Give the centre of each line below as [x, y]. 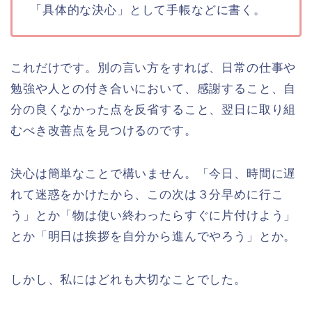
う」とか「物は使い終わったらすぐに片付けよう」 [154, 216]
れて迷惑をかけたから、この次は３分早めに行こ [147, 195]
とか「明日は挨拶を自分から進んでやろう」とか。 [154, 237]
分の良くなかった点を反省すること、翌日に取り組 [154, 110]
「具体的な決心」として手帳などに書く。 [148, 10]
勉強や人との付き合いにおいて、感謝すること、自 [154, 89]
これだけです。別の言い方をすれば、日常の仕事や [154, 68]
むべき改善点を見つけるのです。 [104, 131]
